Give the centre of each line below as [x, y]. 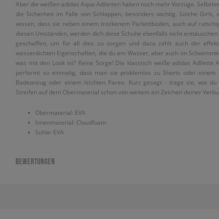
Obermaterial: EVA [60, 112]
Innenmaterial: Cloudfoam [71, 122]
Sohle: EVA [50, 132]
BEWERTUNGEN [35, 161]
